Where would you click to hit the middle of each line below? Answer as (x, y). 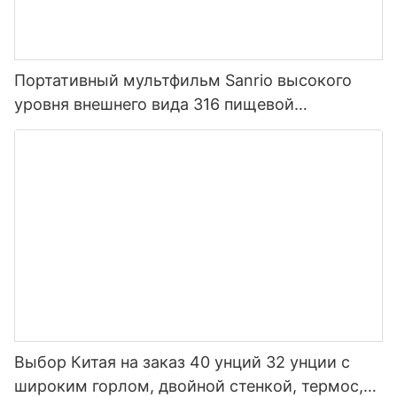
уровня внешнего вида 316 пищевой (154, 104)
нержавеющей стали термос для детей (168, 128)
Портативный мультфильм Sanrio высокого (183, 80)
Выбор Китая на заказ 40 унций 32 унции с (182, 362)
